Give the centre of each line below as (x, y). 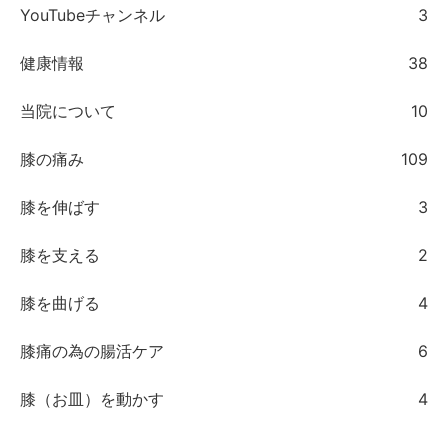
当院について (68, 110)
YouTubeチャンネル (92, 14)
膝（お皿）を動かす (92, 398)
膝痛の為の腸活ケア (92, 350)
